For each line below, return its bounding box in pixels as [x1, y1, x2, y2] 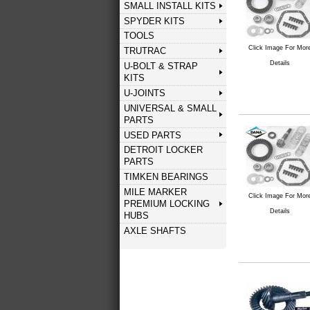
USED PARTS [123, 129, 181, 140]
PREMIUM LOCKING [123, 198, 210, 209]
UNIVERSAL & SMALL [123, 102, 217, 113]
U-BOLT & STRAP [123, 61, 198, 72]
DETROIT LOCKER [123, 145, 203, 156]
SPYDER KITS [123, 15, 185, 26]
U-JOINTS [123, 87, 165, 98]
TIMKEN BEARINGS [123, 172, 208, 183]
